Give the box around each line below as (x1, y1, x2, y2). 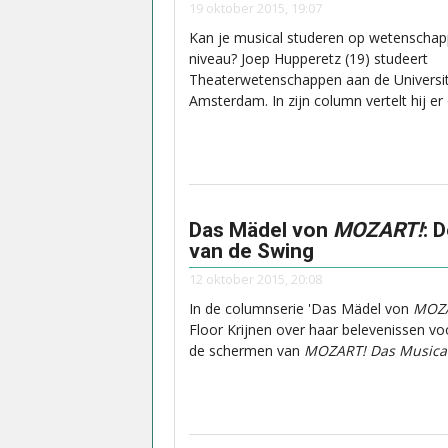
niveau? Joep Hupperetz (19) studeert (189, 49, 428, 69)
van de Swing (189, 238, 314, 263)
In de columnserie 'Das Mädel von (189, 299, 413, 319)
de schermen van (189, 341, 304, 361)
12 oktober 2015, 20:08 (189, 270, 322, 289)
